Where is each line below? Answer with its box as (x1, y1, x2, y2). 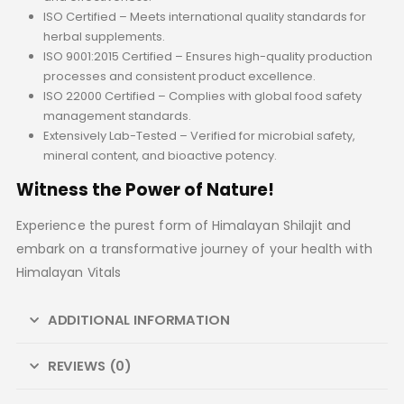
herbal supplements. (42, 28, 165, 46)
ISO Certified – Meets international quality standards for (42, 8, 366, 26)
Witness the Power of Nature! (15, 179, 274, 202)
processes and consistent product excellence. (42, 68, 316, 86)
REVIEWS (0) (47, 356, 133, 376)
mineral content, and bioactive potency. (42, 147, 277, 165)
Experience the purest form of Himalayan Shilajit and (15, 216, 352, 235)
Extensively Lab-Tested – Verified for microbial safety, (42, 127, 355, 145)
